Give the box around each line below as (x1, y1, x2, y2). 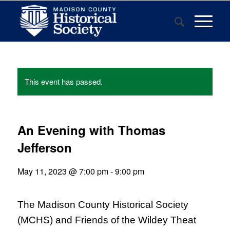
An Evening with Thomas (17, 121, 165, 139)
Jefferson (17, 139, 72, 156)
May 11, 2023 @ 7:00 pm (17, 165, 108, 177)
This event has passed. (24, 76, 103, 87)
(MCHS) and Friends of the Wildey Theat (17, 215, 196, 225)
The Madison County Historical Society (17, 199, 188, 210)
